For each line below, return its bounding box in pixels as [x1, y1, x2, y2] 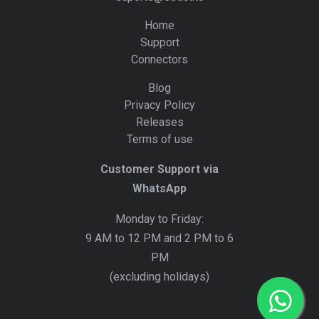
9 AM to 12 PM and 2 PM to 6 [85, 231, 234, 245]
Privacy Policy [124, 98, 195, 112]
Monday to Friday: [115, 211, 204, 226]
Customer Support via [100, 162, 219, 176]
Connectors [131, 52, 188, 66]
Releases [135, 115, 184, 129]
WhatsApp [132, 181, 187, 195]
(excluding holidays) [110, 269, 209, 283]
